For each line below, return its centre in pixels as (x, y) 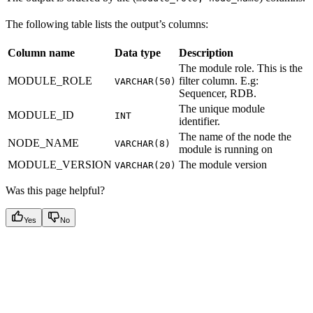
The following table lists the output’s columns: (107, 24)
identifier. (199, 122)
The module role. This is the (241, 68)
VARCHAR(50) (145, 82)
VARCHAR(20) (145, 166)
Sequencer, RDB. (218, 94)
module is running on (226, 150)
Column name (41, 53)
